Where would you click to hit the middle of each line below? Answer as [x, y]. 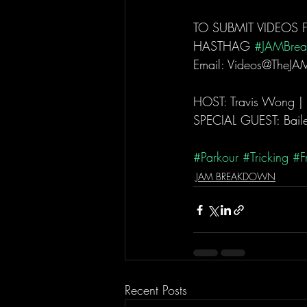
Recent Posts [156, 290]
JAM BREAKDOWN [236, 177]
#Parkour [216, 157]
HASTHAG [224, 46]
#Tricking [266, 157]
